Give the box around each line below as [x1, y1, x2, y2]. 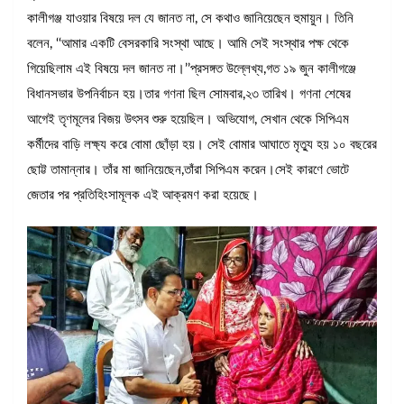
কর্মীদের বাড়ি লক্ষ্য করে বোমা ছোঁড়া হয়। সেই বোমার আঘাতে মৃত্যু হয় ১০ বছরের [27, 138, 377, 152]
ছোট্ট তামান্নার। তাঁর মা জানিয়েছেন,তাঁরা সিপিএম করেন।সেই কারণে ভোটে [27, 163, 349, 178]
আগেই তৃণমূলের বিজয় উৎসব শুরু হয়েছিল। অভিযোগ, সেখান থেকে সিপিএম [27, 113, 349, 127]
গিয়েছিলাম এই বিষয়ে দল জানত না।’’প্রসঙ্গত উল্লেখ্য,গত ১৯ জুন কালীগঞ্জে [27, 62, 356, 77]
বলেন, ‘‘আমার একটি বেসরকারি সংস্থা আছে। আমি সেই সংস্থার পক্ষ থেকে [27, 37, 349, 51]
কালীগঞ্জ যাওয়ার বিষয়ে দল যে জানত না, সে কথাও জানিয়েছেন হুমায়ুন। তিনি [27, 12, 353, 26]
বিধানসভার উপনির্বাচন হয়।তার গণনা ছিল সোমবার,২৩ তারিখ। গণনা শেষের [27, 87, 351, 102]
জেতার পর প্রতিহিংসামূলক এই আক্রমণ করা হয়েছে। [27, 188, 259, 203]
